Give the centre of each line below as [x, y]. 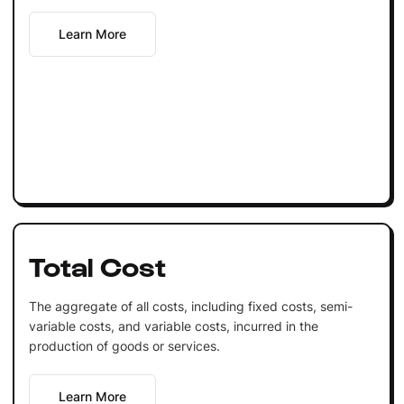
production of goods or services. [124, 345]
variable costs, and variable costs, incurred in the [173, 326]
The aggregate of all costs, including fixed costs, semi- [190, 306]
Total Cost [97, 265]
